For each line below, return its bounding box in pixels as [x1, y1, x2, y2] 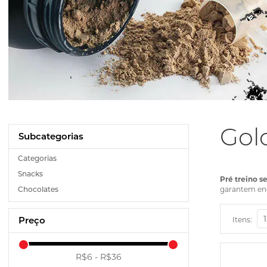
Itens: [232, 215, 253, 224]
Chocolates [18, 184, 58, 194]
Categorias [18, 153, 57, 163]
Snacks [18, 169, 43, 178]
